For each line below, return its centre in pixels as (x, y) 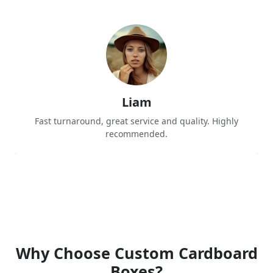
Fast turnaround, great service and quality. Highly (136, 121)
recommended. (136, 133)
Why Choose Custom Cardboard (136, 253)
